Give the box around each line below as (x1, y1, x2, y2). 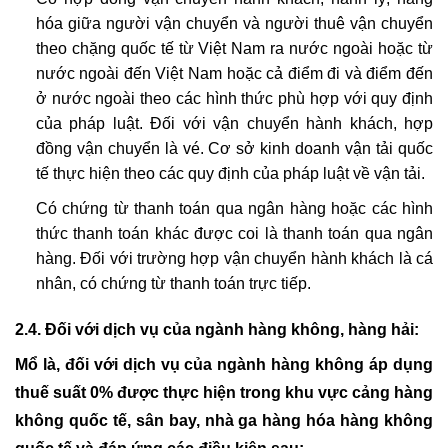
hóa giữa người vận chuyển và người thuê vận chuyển (35, 15, 433, 33)
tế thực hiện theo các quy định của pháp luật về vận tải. (35, 165, 425, 183)
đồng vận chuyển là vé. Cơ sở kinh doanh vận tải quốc (35, 140, 433, 158)
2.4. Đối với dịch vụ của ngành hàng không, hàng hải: (15, 320, 419, 338)
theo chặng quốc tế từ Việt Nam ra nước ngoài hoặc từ (35, 40, 433, 58)
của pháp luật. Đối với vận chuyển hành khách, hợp (35, 115, 433, 133)
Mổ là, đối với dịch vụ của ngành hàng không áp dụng (15, 355, 433, 373)
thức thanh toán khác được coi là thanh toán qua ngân (35, 224, 433, 242)
